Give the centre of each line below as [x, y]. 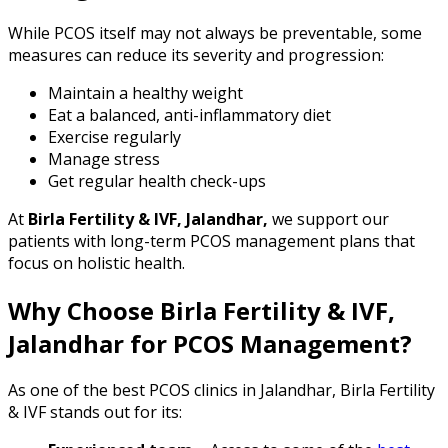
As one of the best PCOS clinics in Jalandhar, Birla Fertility [221, 390]
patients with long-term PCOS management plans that [211, 240]
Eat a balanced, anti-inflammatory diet [189, 114]
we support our [330, 218]
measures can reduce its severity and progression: [196, 54]
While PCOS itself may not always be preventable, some [215, 32]
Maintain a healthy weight [145, 92]
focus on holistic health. [96, 262]
